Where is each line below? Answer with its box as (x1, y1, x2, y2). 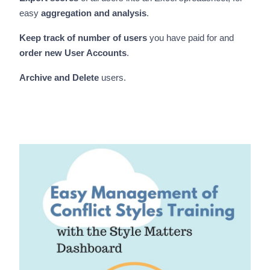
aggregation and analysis (40, 8, 146, 19)
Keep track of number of (19, 33, 121, 43)
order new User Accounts (19, 48, 127, 58)
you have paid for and (146, 33, 234, 43)
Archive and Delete (19, 72, 99, 83)
